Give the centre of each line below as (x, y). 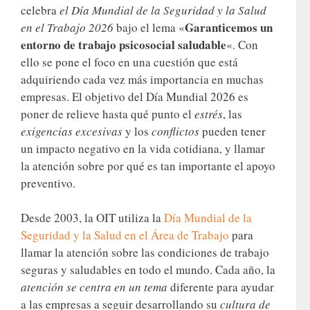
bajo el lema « (151, 27)
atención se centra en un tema (94, 287)
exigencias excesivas (72, 131)
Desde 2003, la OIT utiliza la (92, 218)
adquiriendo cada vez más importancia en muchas (142, 79)
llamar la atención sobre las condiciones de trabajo (145, 253)
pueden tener (232, 131)
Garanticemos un (229, 27)
